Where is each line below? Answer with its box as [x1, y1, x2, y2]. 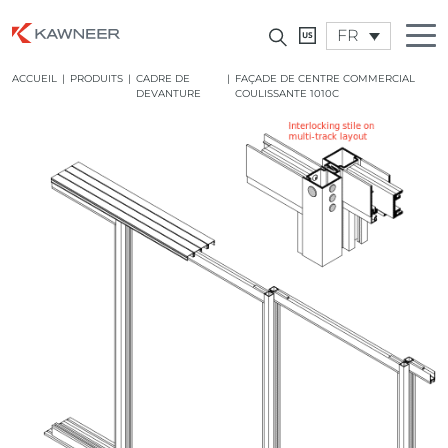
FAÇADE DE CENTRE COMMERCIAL [234, 72, 415, 85]
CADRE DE [136, 72, 190, 85]
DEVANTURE [136, 87, 201, 100]
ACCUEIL [12, 72, 57, 85]
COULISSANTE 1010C [234, 87, 339, 100]
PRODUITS [70, 72, 123, 85]
